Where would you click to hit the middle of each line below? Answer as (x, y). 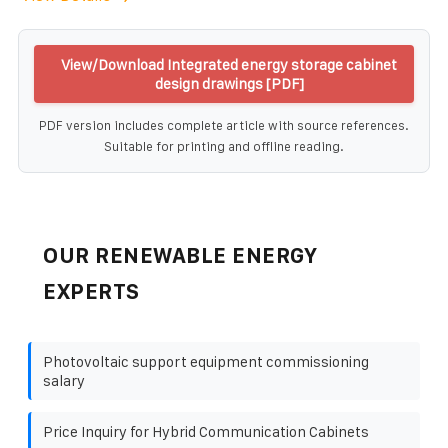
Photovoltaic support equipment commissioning (206, 361)
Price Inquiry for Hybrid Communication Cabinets (206, 431)
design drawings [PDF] (229, 83)
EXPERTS (91, 291)
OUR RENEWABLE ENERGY (180, 255)
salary (64, 380)
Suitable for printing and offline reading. (224, 146)
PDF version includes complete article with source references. (224, 125)
